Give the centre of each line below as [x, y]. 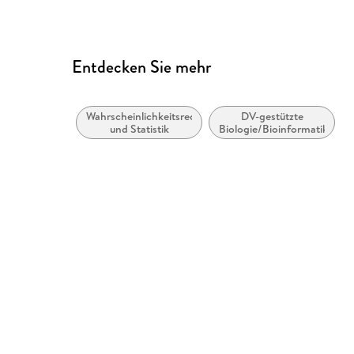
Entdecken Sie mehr [142, 67]
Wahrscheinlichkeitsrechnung [156, 117]
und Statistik [139, 129]
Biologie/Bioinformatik [274, 129]
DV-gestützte [272, 117]
